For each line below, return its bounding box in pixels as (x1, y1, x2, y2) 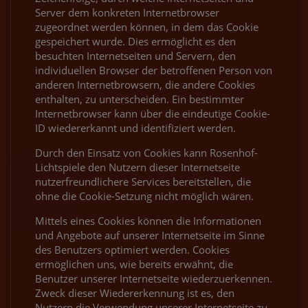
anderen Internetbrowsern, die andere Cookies (35, 77, 255, 91)
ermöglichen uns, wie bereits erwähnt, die (35, 256, 233, 271)
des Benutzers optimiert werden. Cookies (35, 242, 230, 256)
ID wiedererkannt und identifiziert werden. (35, 120, 236, 135)
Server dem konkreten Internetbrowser (35, 5, 219, 19)
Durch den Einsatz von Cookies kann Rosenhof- (35, 145, 258, 159)
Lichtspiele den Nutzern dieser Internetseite (35, 159, 240, 174)
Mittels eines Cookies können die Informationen (35, 213, 261, 228)
